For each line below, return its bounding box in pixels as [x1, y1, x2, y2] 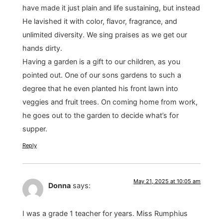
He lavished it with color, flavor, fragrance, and [22, 17, 177, 26]
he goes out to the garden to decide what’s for [22, 111, 179, 120]
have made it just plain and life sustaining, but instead [22, 3, 200, 12]
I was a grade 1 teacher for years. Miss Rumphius [22, 209, 188, 218]
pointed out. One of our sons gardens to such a [22, 71, 181, 80]
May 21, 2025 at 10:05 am [133, 177, 201, 185]
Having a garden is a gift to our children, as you [22, 57, 180, 66]
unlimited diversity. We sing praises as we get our [22, 30, 187, 39]
